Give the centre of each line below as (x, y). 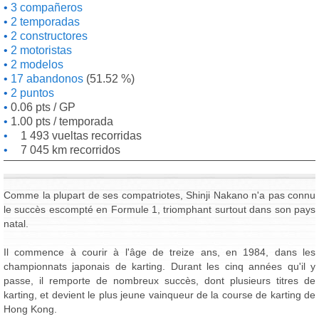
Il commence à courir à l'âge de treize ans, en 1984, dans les (159, 252)
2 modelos (36, 64)
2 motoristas (40, 50)
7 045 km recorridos (70, 150)
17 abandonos (46, 79)
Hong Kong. (30, 309)
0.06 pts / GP (42, 107)
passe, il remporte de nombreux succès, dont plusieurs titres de (159, 281)
